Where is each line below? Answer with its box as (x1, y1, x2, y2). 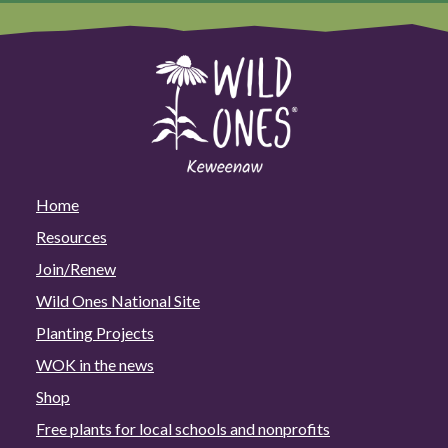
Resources (36, 226, 107, 246)
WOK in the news (36, 354, 154, 374)
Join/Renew (36, 258, 116, 278)
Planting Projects (36, 322, 154, 342)
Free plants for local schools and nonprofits (36, 418, 330, 438)
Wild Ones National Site (36, 290, 200, 310)
